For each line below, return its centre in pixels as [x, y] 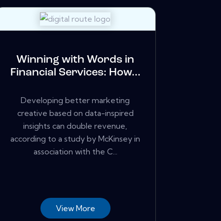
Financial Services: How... [75, 73]
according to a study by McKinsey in [75, 138]
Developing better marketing [75, 100]
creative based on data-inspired [75, 113]
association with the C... [75, 151]
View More [75, 208]
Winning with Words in [75, 60]
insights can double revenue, [75, 126]
